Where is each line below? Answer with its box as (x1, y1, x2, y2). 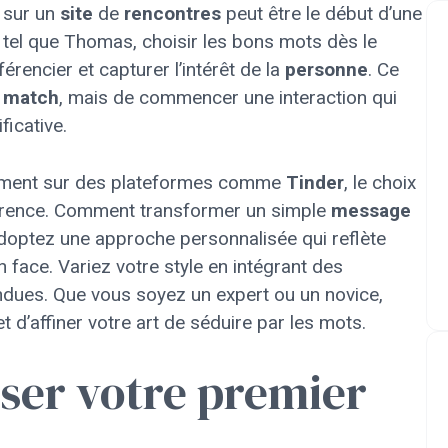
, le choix (344, 170, 416, 194)
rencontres (124, 2, 221, 25)
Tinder (286, 170, 344, 194)
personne (285, 58, 368, 81)
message (331, 198, 411, 222)
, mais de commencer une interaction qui (59, 86, 397, 109)
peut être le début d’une (221, 2, 422, 25)
